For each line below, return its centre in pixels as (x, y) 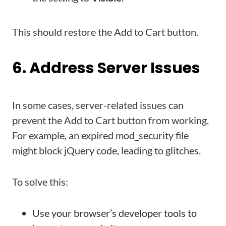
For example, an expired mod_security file (100, 135)
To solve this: (40, 182)
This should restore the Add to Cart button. (105, 32)
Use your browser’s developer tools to (115, 213)
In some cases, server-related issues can (98, 105)
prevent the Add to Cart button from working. (110, 120)
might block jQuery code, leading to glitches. (106, 150)
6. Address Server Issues (106, 68)
